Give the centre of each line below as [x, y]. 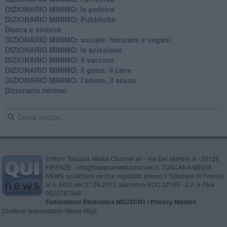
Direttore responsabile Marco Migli [49, 210]
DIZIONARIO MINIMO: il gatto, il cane [68, 70]
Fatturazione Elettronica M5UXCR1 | [98, 201]
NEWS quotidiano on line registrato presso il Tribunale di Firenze [134, 175]
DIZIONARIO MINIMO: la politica [60, 9]
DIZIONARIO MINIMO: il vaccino [59, 60]
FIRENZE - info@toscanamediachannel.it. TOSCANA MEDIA [128, 167]
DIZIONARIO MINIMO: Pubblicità [60, 19]
